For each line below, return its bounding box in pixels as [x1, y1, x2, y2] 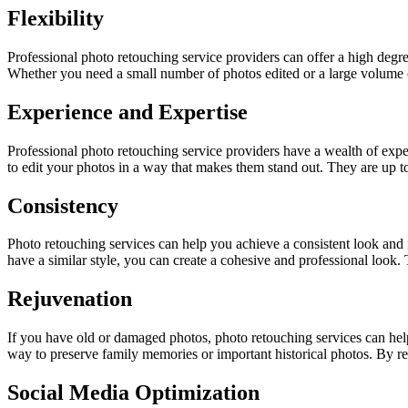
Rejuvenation [7, 287, 132, 311]
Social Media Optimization [7, 381, 260, 405]
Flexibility [7, 5, 104, 30]
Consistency [7, 193, 118, 218]
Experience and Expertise [7, 99, 248, 124]
